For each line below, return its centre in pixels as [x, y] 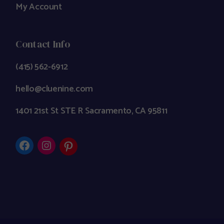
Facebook [42, 150]
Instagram [65, 150]
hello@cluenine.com [54, 89]
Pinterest [85, 151]
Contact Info [43, 44]
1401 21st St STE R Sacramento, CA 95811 [91, 111]
